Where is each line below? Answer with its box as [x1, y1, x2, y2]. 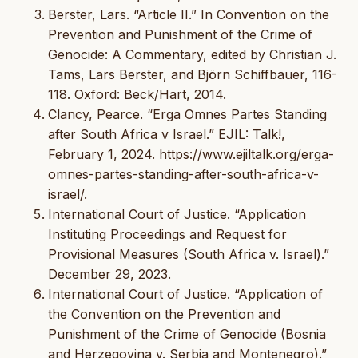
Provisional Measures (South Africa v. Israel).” [48, 245, 329, 262]
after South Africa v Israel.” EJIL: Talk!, [48, 125, 285, 142]
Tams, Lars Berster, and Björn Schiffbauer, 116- [48, 66, 337, 82]
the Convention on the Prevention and [48, 305, 280, 322]
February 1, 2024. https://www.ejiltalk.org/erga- [48, 145, 334, 162]
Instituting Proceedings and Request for [48, 225, 287, 242]
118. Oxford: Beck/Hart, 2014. [48, 86, 226, 102]
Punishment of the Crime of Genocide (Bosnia [48, 325, 326, 342]
